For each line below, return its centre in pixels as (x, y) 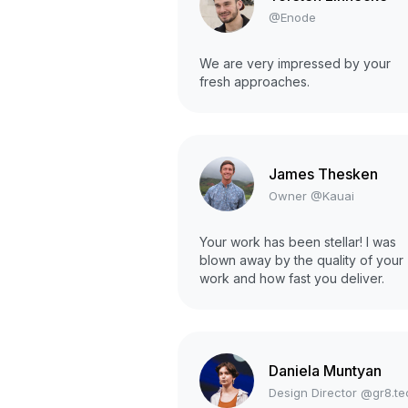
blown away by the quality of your (301, 260)
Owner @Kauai (311, 195)
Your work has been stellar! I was (298, 242)
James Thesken (323, 173)
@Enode (292, 17)
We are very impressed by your (295, 64)
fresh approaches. (255, 82)
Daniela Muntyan (325, 370)
